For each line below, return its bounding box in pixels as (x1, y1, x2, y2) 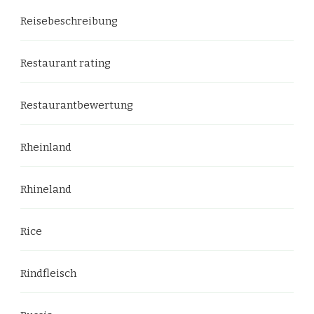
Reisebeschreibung (20, 15, 118, 27)
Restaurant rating (20, 57, 111, 69)
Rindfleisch (20, 267, 76, 280)
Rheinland (20, 141, 71, 153)
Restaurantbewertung (20, 99, 133, 111)
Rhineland (20, 183, 71, 196)
